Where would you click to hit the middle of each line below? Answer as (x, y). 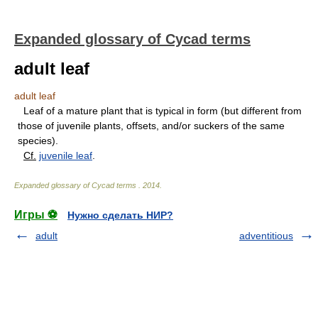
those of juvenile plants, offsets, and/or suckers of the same (151, 126)
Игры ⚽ (36, 215)
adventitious (266, 236)
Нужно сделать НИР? (120, 215)
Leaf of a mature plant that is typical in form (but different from (160, 111)
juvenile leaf (66, 155)
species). (38, 141)
